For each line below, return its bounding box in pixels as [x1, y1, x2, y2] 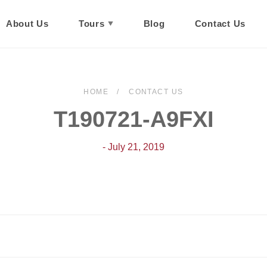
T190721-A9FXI [53, 107, 214, 132]
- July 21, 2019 [103, 142, 164, 152]
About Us [5, 18, 49, 29]
